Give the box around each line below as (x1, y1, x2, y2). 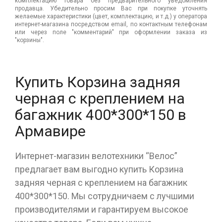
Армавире (15, 122, 86, 140)
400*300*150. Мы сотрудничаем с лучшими (15, 190, 194, 201)
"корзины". (15, 36, 44, 44)
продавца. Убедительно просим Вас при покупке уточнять (15, 4, 207, 12)
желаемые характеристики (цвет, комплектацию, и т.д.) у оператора (15, 12, 207, 20)
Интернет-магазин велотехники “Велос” (15, 150, 177, 161)
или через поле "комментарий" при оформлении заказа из (15, 28, 207, 36)
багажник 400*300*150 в (15, 106, 186, 123)
